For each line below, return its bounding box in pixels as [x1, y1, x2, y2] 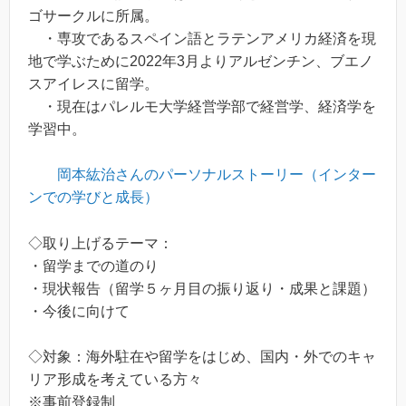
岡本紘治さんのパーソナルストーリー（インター [57, 167, 376, 183]
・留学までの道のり [28, 257, 159, 274]
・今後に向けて [28, 303, 130, 319]
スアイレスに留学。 [28, 75, 159, 92]
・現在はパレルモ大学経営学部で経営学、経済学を [28, 98, 376, 114]
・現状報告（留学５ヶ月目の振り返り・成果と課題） [28, 280, 376, 296]
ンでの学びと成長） [28, 189, 159, 206]
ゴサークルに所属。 [28, 7, 159, 24]
